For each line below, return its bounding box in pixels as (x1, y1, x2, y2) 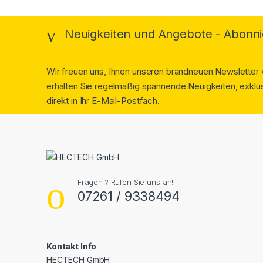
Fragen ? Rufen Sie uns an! (77, 177, 174, 187)
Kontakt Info (46, 241, 97, 251)
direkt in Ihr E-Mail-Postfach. (46, 95, 160, 106)
